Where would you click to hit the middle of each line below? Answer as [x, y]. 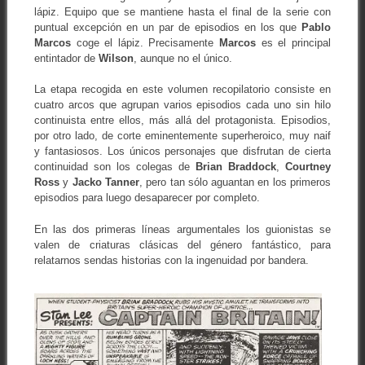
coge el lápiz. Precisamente [145, 42]
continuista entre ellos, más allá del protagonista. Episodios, [182, 121]
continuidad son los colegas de [115, 167]
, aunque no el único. [182, 58]
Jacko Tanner [106, 182]
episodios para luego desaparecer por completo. [147, 198]
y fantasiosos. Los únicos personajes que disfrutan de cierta [182, 152]
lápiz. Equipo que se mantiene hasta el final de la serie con [182, 11]
